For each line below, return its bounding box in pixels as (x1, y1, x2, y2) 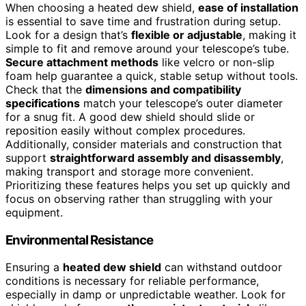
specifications (5, 96, 80, 111)
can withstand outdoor (161, 260, 282, 275)
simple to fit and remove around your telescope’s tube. (5, 42, 289, 56)
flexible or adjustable (131, 28, 242, 42)
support (5, 151, 50, 165)
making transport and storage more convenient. (5, 165, 253, 179)
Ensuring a (5, 260, 63, 275)
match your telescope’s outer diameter (80, 96, 283, 111)
